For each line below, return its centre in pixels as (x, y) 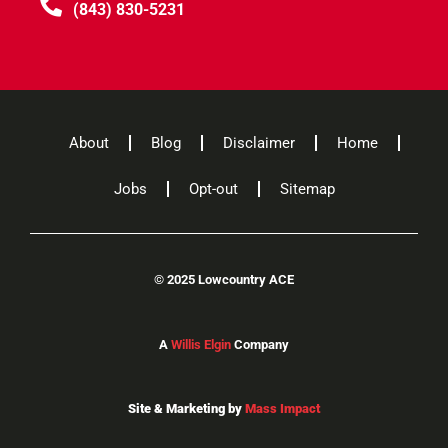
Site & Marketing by (186, 409)
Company (260, 344)
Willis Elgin (201, 344)
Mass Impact (282, 409)
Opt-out (213, 189)
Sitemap (307, 189)
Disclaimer (258, 143)
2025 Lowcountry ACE (229, 280)
